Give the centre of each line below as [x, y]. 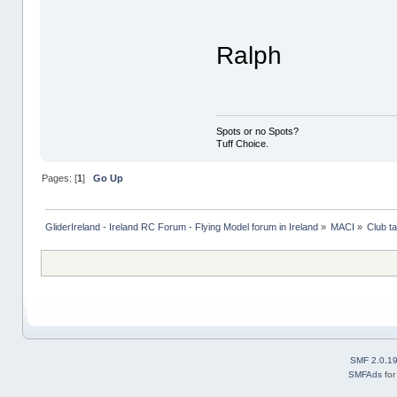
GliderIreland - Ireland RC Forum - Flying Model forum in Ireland [181, 227]
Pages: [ [59, 179]
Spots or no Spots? [258, 132]
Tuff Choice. [243, 144]
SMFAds [365, 375]
